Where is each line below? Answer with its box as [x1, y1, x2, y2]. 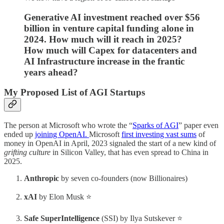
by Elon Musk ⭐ [37, 192, 91, 201]
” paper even [178, 121, 218, 130]
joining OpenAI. [35, 130, 89, 139]
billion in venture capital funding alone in [24, 22, 194, 33]
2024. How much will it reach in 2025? [24, 33, 182, 44]
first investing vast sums [121, 130, 196, 139]
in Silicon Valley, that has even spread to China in [50, 148, 208, 157]
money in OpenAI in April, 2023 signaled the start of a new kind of [4, 139, 216, 148]
